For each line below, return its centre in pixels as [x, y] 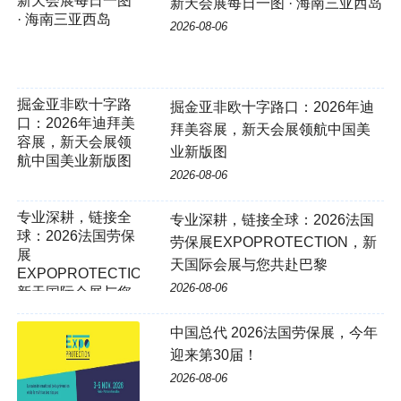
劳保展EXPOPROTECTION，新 [273, 243]
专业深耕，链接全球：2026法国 [272, 220]
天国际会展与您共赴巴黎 [248, 265]
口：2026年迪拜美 [76, 124]
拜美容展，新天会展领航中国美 [270, 130]
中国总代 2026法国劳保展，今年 [273, 333]
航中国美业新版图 [74, 161]
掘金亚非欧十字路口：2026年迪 [272, 107]
